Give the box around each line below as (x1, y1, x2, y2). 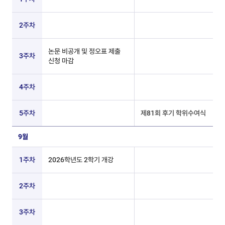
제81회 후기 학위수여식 (141, 109, 206, 117)
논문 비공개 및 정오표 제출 (48, 47, 121, 55)
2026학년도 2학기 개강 (48, 156, 114, 164)
